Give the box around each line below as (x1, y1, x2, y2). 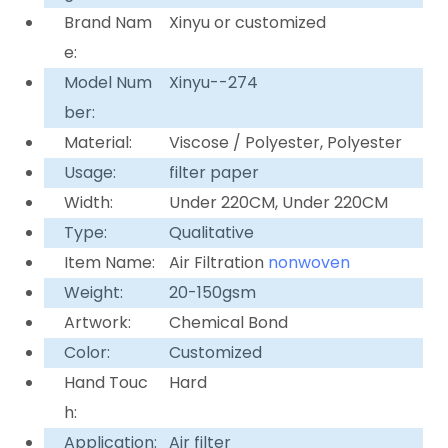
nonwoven (268, 250, 351, 274)
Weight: (64, 280, 124, 304)
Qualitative (169, 220, 255, 244)
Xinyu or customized (169, 10, 327, 34)
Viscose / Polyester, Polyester (169, 130, 403, 154)
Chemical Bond (169, 310, 289, 334)
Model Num (64, 70, 153, 94)
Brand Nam (64, 10, 153, 34)
